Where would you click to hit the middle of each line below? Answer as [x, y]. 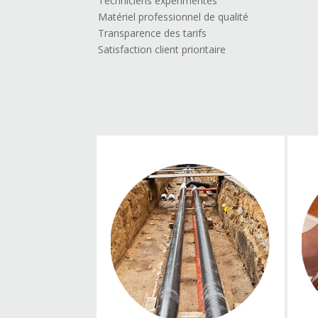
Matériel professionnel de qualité [174, 17]
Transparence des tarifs [153, 33]
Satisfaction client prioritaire [162, 50]
